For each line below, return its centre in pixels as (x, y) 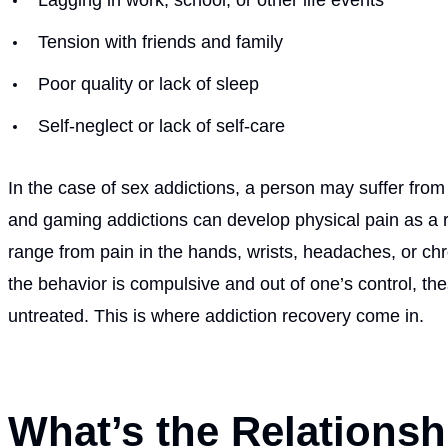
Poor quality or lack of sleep (148, 83)
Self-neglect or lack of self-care (161, 125)
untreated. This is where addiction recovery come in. (216, 315)
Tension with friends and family (160, 41)
